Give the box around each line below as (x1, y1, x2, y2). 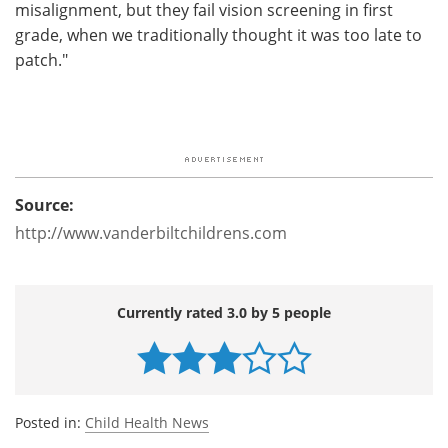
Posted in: (15, 412, 85, 432)
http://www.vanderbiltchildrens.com (15, 221, 287, 243)
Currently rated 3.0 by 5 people (117, 302, 331, 322)
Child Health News (85, 412, 209, 432)
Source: (15, 193, 74, 216)
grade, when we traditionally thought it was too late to (15, 23, 422, 45)
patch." (15, 48, 68, 70)
